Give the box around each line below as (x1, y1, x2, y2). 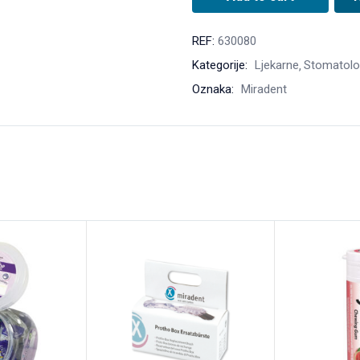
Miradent (241, 81, 287, 96)
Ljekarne (255, 57, 299, 72)
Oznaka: (192, 81, 237, 96)
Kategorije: (192, 57, 251, 72)
